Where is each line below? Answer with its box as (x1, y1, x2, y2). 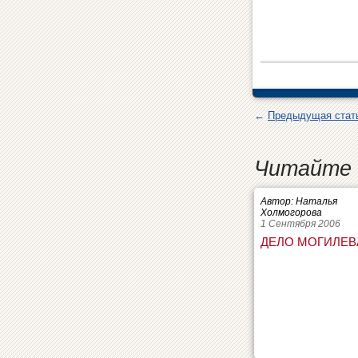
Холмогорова (261, 207, 322, 218)
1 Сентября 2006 (261, 218, 340, 229)
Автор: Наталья (261, 196, 337, 207)
